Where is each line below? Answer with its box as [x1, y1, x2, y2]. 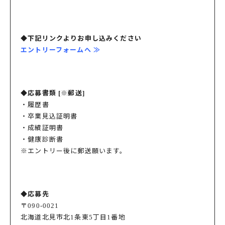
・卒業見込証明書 [21, 113, 78, 120]
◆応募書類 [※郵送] [21, 89, 85, 97]
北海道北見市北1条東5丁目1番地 [21, 213, 126, 221]
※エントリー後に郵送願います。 [21, 147, 127, 155]
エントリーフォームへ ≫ [21, 46, 101, 54]
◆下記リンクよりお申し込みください [21, 35, 142, 42]
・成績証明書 [21, 124, 64, 132]
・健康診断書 [21, 136, 64, 143]
